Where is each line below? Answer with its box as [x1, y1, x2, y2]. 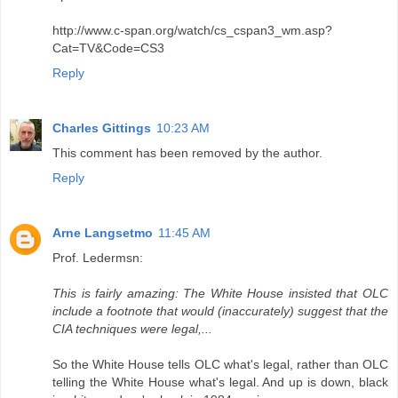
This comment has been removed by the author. [52, 145, 322, 160]
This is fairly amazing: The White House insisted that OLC [52, 285, 388, 300]
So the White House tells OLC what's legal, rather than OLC [52, 356, 388, 371]
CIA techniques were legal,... [52, 321, 212, 336]
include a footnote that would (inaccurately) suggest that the [52, 303, 388, 318]
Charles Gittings [52, 120, 151, 135]
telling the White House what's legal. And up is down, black [52, 374, 388, 389]
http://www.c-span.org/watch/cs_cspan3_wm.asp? [52, 22, 332, 37]
